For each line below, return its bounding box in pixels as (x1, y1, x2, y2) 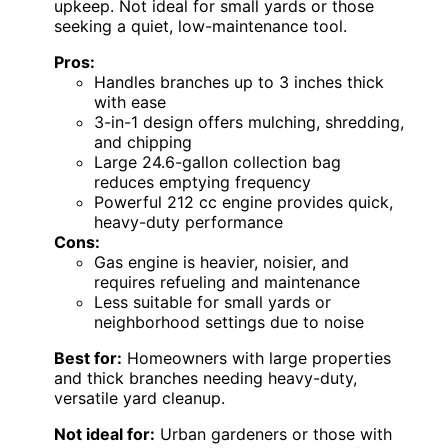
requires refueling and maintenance (94, 272, 360, 293)
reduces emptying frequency (94, 172, 311, 193)
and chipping (94, 132, 192, 153)
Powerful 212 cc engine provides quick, (94, 192, 393, 213)
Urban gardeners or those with (155, 424, 392, 445)
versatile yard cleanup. (54, 388, 225, 409)
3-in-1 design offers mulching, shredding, (94, 112, 404, 133)
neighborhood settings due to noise (94, 312, 364, 333)
